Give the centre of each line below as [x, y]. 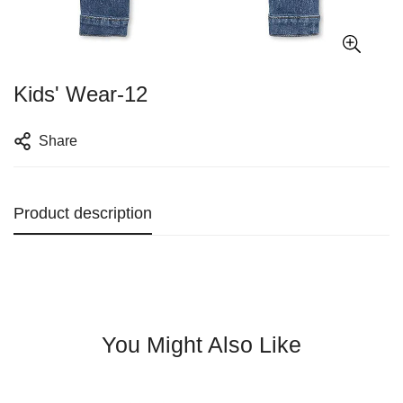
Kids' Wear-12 [81, 94]
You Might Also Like [201, 345]
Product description [83, 214]
